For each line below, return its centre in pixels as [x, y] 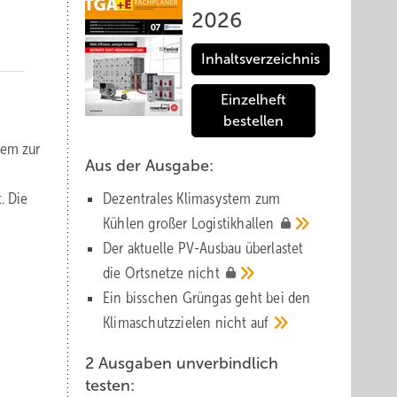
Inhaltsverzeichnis [261, 59]
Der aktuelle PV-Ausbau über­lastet [203, 248]
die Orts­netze [145, 273]
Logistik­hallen [234, 223]
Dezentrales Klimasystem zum [192, 198]
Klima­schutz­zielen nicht [177, 323]
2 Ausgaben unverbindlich [182, 363]
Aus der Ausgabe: [149, 166]
